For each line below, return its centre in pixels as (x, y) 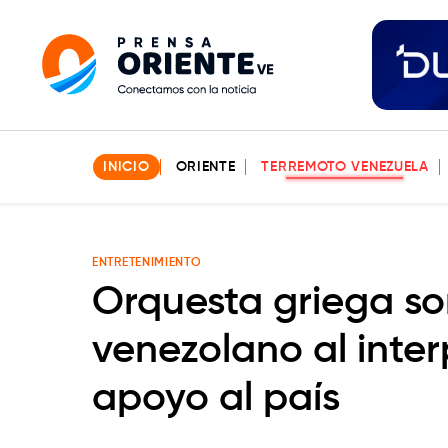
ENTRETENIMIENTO (147, 263)
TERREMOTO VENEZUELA (345, 167)
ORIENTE (205, 167)
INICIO (126, 167)
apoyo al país (216, 399)
